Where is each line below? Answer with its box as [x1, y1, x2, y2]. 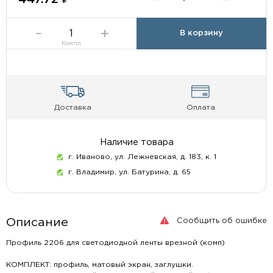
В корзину [180, 30, 224, 37]
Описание [5, 218, 68, 229]
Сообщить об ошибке [177, 217, 268, 224]
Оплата [186, 104, 215, 112]
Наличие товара [99, 138, 174, 147]
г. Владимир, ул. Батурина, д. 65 [68, 169, 191, 176]
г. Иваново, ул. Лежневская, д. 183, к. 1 [68, 153, 217, 160]
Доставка [54, 104, 91, 112]
